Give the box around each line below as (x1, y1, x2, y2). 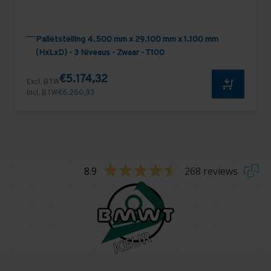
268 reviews (184, 164, 238, 178)
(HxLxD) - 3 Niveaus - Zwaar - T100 (36, 47, 165, 58)
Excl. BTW (27, 77, 59, 88)
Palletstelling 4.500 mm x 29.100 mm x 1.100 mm (36, 34, 218, 45)
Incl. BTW (27, 88, 57, 99)
